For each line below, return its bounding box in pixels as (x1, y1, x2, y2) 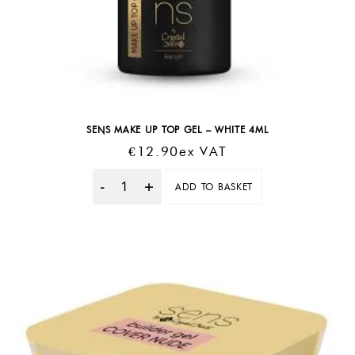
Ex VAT (179, 143, 227, 160)
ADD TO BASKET (174, 180, 254, 193)
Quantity (125, 186, 174, 202)
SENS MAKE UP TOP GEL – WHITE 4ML (86, 124, 269, 136)
